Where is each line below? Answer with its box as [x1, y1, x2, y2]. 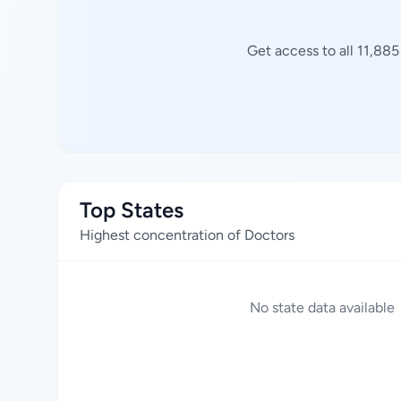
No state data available [250, 299, 395, 316]
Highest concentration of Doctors [80, 226, 294, 243]
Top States [80, 197, 183, 223]
